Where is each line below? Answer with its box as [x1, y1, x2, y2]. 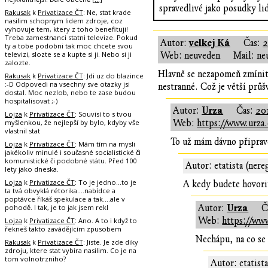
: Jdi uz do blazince [83, 71, 144, 80]
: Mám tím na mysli [75, 139, 135, 148]
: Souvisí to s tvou [75, 109, 132, 118]
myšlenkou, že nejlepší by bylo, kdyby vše [5, 118, 139, 127]
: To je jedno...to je [75, 178, 136, 187]
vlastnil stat [5, 126, 40, 135]
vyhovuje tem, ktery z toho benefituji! [5, 25, 128, 33]
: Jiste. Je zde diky [83, 237, 138, 246]
